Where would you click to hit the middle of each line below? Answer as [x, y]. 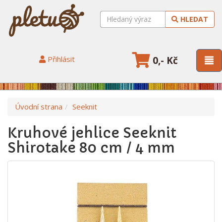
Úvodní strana [39, 107]
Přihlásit [60, 59]
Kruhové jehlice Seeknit [92, 133]
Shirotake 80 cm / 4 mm [91, 148]
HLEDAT [193, 19]
